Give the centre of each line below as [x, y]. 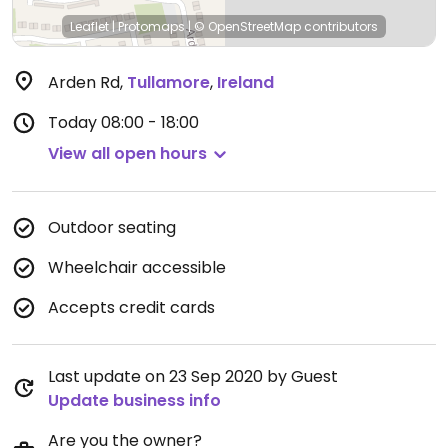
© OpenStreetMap [247, 26]
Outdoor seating [112, 227]
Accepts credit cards [131, 307]
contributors [339, 26]
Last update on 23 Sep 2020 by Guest [193, 376]
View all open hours [127, 153]
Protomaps [151, 26]
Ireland [245, 82]
